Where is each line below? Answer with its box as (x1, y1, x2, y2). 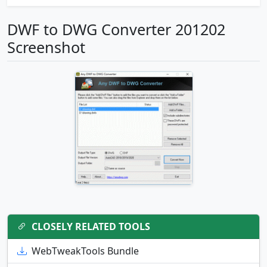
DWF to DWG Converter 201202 (7, 19, 225, 40)
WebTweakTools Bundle (32, 244, 139, 258)
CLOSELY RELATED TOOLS (32, 220, 150, 234)
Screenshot (7, 37, 85, 58)
